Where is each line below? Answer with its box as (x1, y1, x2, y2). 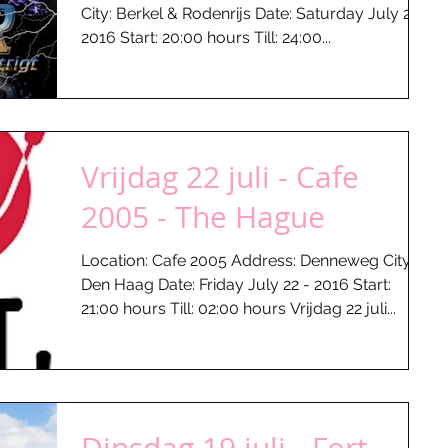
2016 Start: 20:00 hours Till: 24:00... (282, 27, 331, 47)
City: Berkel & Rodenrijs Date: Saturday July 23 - (81, 3, 431, 23)
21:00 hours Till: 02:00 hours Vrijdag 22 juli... (198, 299, 396, 318)
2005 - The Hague (81, 197, 325, 237)
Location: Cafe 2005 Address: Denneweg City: (81, 251, 414, 270)
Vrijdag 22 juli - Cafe (81, 157, 359, 197)
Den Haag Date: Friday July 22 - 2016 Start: (81, 275, 391, 294)
